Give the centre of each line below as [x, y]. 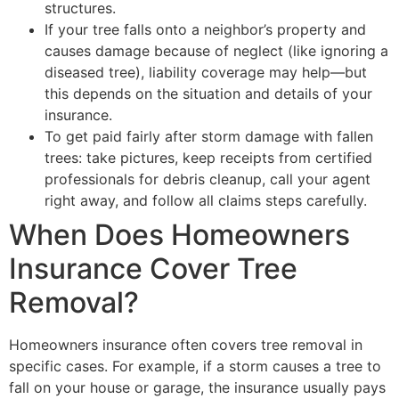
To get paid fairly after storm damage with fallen [209, 136]
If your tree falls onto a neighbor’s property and [205, 29]
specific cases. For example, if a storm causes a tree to [195, 366]
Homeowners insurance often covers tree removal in [186, 344]
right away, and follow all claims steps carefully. [206, 200]
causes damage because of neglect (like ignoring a [216, 50]
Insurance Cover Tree [153, 268]
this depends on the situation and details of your [208, 93]
